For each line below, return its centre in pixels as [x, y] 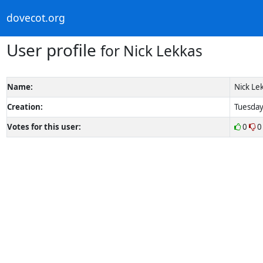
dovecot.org [36, 18]
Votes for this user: [44, 127]
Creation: [25, 107]
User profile [53, 50]
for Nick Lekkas [151, 50]
